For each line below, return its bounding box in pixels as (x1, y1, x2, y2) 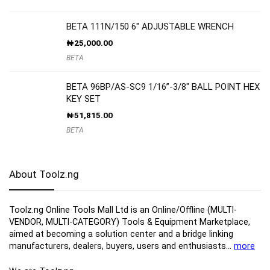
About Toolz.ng (9, 168, 79, 180)
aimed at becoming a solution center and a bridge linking (9, 228, 233, 239)
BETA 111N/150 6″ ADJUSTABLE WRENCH (66, 20, 234, 32)
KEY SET (66, 93, 101, 104)
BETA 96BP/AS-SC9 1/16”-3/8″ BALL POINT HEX (66, 81, 260, 92)
